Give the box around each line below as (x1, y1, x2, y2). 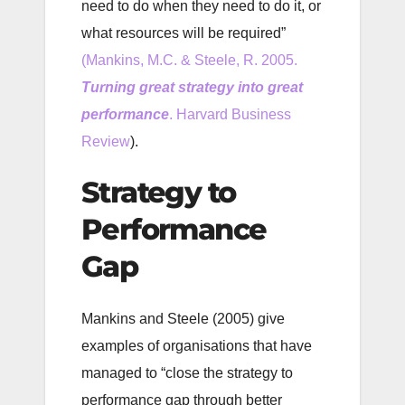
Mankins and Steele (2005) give (81, 310, 285, 326)
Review (81, 134, 130, 150)
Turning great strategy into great (81, 80, 303, 96)
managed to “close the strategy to (81, 364, 293, 381)
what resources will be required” (81, 25, 286, 42)
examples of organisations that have (81, 337, 312, 353)
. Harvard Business (169, 107, 291, 123)
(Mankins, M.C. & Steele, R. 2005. (81, 52, 297, 69)
